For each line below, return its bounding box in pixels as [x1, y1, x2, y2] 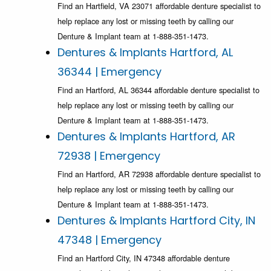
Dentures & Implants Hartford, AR [57, 129, 235, 145]
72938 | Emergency [57, 148, 160, 164]
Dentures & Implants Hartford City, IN [57, 213, 255, 229]
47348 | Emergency [57, 232, 162, 248]
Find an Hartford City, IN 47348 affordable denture [57, 252, 230, 264]
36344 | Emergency [57, 64, 162, 80]
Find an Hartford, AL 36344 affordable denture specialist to [57, 84, 260, 96]
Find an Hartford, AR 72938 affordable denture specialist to [57, 168, 261, 180]
